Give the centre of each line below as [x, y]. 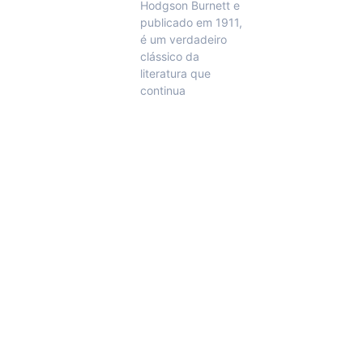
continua [162, 91]
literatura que [175, 74]
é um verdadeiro [183, 40]
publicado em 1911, [191, 23]
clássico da [169, 57]
